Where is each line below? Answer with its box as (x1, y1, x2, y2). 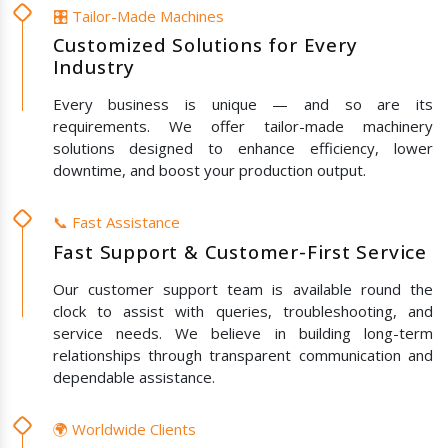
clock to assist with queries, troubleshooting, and (52, 300, 433, 321)
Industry (52, 54, 135, 80)
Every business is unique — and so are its (52, 94, 433, 115)
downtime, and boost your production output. (52, 160, 366, 181)
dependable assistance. (52, 366, 215, 387)
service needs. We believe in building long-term (52, 322, 433, 343)
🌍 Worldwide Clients (52, 418, 196, 439)
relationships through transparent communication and (52, 344, 433, 365)
